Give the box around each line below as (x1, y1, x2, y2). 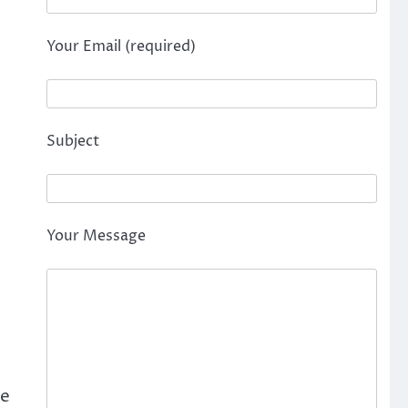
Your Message (46, 226, 146, 246)
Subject (46, 131, 99, 151)
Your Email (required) (46, 36, 196, 56)
